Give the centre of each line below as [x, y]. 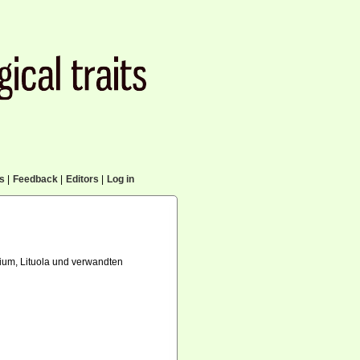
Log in [120, 179]
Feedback [35, 179]
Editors [82, 179]
